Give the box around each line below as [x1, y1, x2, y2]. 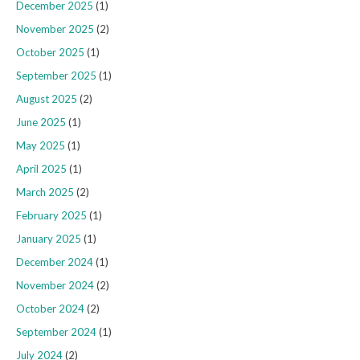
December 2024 [16, 256, 93, 269]
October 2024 [16, 302, 84, 316]
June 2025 [16, 116, 66, 129]
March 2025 [16, 186, 74, 199]
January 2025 [16, 232, 81, 246]
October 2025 [16, 46, 84, 59]
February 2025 [16, 209, 87, 223]
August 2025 [16, 92, 77, 106]
